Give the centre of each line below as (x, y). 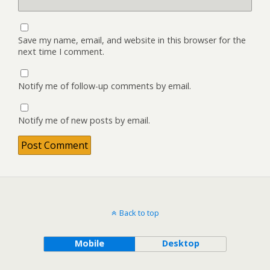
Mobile (89, 243)
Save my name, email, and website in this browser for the (132, 40)
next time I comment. (61, 51)
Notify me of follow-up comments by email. (105, 86)
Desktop (181, 243)
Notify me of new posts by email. (84, 120)
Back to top (139, 212)
